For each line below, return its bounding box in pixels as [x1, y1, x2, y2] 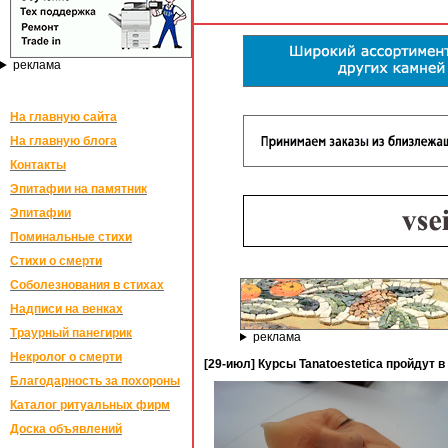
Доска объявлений [10, 422, 122, 436]
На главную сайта [10, 110, 117, 124]
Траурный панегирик [10, 326, 132, 340]
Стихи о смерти [10, 254, 102, 268]
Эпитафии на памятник [10, 182, 147, 196]
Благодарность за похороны [10, 374, 180, 388]
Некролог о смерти [10, 350, 122, 364]
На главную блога [10, 134, 117, 148]
